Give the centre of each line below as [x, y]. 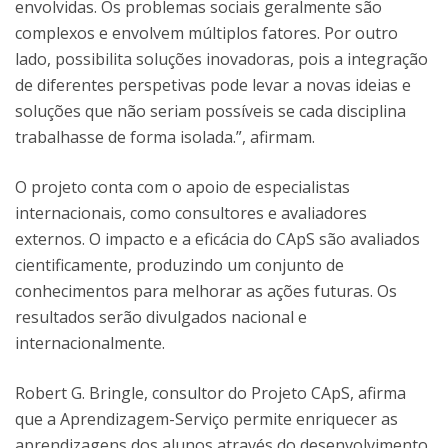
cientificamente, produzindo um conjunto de [179, 265]
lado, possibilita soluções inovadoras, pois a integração [221, 59]
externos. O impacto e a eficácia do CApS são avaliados [217, 239]
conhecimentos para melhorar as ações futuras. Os [206, 291]
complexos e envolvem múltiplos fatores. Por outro [206, 33]
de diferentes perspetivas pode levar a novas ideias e [213, 85]
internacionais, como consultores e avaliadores [191, 213]
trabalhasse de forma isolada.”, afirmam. [165, 137]
